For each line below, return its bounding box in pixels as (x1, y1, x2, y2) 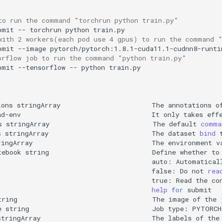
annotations (168, 100, 212, 110)
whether (180, 147, 208, 157)
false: (152, 166, 176, 175)
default (169, 119, 197, 128)
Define (152, 147, 176, 157)
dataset (168, 128, 196, 138)
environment (168, 138, 213, 147)
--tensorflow (18, 62, 66, 72)
